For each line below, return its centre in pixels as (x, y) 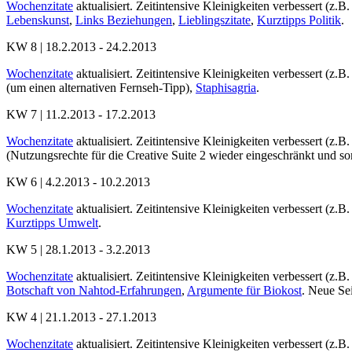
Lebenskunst (38, 20)
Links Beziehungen (124, 20)
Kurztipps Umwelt (52, 222)
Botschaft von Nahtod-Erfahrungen (94, 290)
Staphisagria (226, 87)
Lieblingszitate (214, 20)
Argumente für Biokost (244, 290)
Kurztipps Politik (299, 20)
